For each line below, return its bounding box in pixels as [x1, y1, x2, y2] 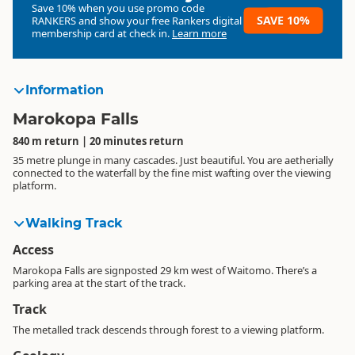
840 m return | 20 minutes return [13, 134, 184, 148]
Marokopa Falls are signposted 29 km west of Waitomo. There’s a [13, 263, 317, 277]
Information [25, 82, 104, 97]
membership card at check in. [32, 26, 172, 40]
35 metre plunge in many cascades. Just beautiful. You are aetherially [13, 153, 334, 167]
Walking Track [25, 216, 123, 231]
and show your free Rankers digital [76, 13, 242, 28]
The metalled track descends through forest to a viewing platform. [13, 323, 324, 337]
